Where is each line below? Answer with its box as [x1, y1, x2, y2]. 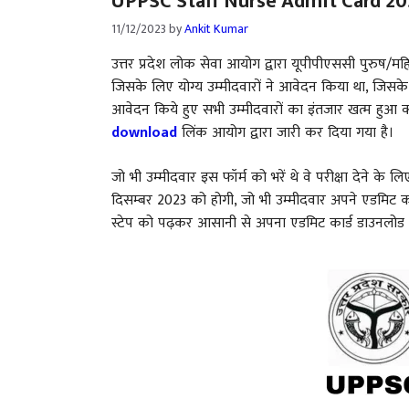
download [111, 120, 177, 145]
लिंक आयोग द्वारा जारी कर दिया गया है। [177, 120, 393, 145]
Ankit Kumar [184, 18, 248, 39]
